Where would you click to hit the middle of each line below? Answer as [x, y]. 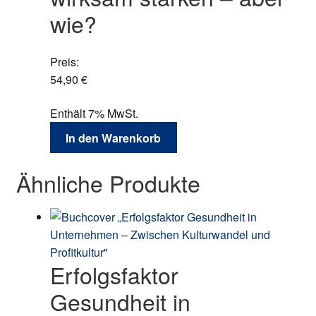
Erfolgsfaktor [114, 275]
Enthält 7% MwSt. [94, 113]
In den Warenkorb [114, 138]
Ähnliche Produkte [108, 183]
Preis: [64, 61]
